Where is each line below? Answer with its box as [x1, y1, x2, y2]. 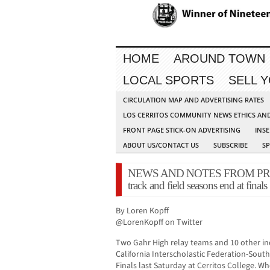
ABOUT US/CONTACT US [123, 140, 199, 150]
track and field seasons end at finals [128, 179, 267, 192]
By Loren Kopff [116, 205, 169, 218]
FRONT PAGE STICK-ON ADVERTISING [123, 125, 240, 135]
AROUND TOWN [174, 52, 265, 66]
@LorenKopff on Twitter [116, 216, 202, 229]
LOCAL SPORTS [123, 74, 214, 87]
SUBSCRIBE [213, 140, 248, 150]
